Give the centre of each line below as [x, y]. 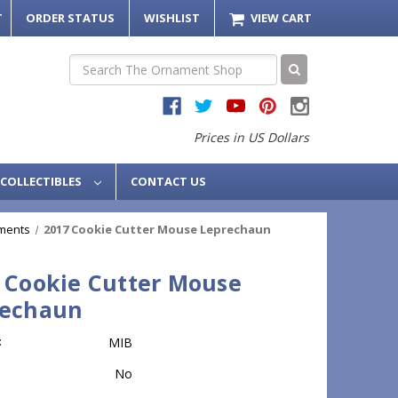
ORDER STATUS [70, 17]
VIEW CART [281, 17]
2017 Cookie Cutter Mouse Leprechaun [157, 230]
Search [88, 63]
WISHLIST [171, 17]
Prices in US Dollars [251, 137]
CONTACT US [168, 182]
